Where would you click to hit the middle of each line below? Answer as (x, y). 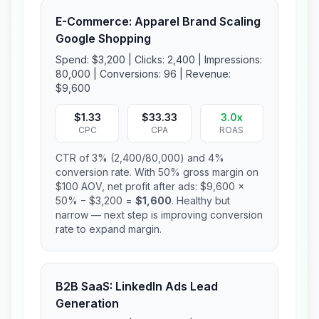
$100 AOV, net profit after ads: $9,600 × (150, 186)
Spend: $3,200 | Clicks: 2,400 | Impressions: (159, 59)
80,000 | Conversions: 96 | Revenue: (143, 74)
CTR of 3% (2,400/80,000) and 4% (140, 158)
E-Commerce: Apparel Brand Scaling (158, 21)
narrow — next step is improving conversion (159, 215)
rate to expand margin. (109, 229)
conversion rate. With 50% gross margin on (157, 172)
